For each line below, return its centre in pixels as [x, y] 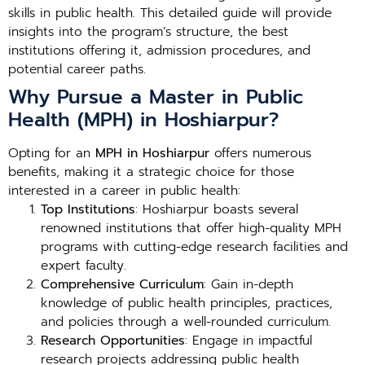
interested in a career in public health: [124, 191]
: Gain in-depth [248, 284]
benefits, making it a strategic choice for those [151, 172]
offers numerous [260, 153]
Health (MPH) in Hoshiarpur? [143, 120]
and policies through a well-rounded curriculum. [186, 322]
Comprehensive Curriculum [122, 284]
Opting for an [52, 153]
